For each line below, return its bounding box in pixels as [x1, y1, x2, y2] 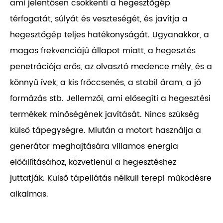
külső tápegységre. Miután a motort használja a [10, 124, 201, 137]
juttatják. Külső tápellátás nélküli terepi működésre [10, 172, 212, 185]
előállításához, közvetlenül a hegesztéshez [10, 156, 176, 169]
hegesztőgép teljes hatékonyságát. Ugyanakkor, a [10, 28, 209, 42]
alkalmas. [10, 188, 48, 201]
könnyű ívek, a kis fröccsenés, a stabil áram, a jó [10, 76, 201, 90]
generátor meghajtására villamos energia [10, 140, 178, 153]
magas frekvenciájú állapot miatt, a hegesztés [10, 44, 196, 58]
